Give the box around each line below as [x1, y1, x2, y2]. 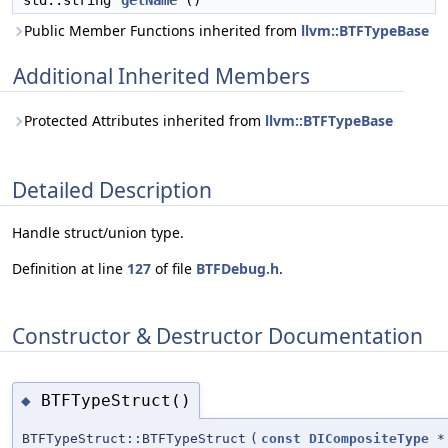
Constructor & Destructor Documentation [12, 321, 423, 350]
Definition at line [12, 259, 127, 279]
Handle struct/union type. [12, 223, 184, 243]
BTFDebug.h [196, 259, 279, 279]
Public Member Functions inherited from [24, 21, 301, 40]
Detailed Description [12, 175, 212, 204]
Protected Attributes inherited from [24, 111, 265, 130]
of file [151, 259, 196, 279]
